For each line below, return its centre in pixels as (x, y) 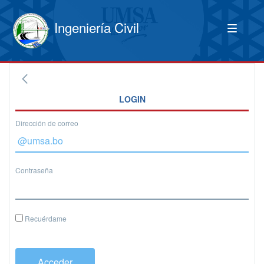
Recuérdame (45, 218)
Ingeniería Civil (97, 27)
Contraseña (34, 170)
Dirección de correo (47, 123)
